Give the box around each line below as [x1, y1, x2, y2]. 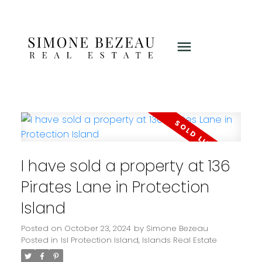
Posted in [20, 234, 58, 246]
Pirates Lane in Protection [20, 175, 209, 198]
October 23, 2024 [64, 222, 131, 234]
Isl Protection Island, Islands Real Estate [60, 234, 217, 246]
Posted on [20, 222, 64, 234]
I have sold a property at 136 [20, 154, 230, 177]
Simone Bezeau [146, 222, 208, 234]
